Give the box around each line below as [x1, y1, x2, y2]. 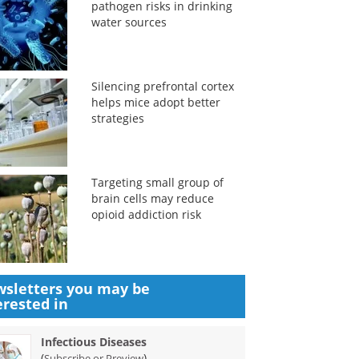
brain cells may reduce [91, 191, 214, 206]
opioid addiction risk [91, 207, 201, 222]
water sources [91, 14, 167, 30]
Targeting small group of [91, 175, 224, 190]
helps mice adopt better [91, 95, 220, 110]
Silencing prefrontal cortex [91, 79, 234, 94]
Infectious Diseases [41, 334, 147, 349]
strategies [91, 111, 144, 126]
